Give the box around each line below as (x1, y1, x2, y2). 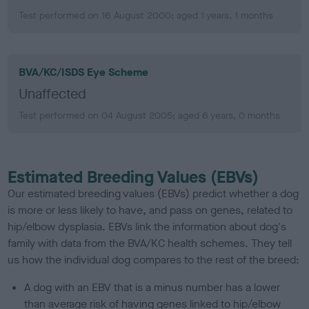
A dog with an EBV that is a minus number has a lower (24, 279, 281, 295)
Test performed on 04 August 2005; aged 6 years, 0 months (19, 108, 281, 122)
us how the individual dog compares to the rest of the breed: (8, 252, 300, 267)
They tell (251, 235, 292, 250)
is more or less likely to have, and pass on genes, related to (8, 202, 293, 217)
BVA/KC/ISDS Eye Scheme (19, 64, 149, 79)
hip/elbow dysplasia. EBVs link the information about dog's (8, 219, 287, 234)
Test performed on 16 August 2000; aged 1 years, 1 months (19, 8, 274, 22)
